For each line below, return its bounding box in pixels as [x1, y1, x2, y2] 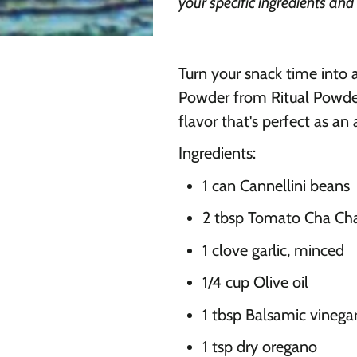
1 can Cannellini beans [202, 175, 350, 195]
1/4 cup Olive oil [202, 273, 308, 292]
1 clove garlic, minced [202, 240, 344, 260]
